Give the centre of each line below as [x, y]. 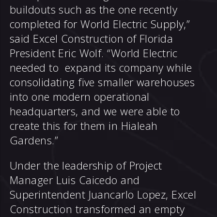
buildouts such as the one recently [93, 9]
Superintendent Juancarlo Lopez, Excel [103, 194]
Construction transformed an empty [97, 209]
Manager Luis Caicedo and [75, 180]
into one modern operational [80, 96]
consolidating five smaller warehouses [102, 82]
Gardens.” [34, 140]
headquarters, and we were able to [95, 111]
